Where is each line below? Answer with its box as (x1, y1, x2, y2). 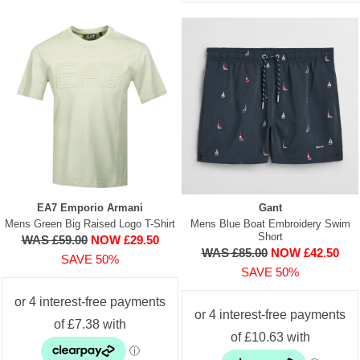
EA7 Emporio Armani (37, 201, 143, 214)
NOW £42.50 (270, 245, 339, 260)
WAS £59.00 (21, 232, 88, 247)
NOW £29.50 (90, 232, 159, 247)
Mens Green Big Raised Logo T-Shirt (5, 217, 175, 230)
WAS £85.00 (201, 245, 268, 260)
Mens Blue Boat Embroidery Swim (190, 217, 350, 230)
